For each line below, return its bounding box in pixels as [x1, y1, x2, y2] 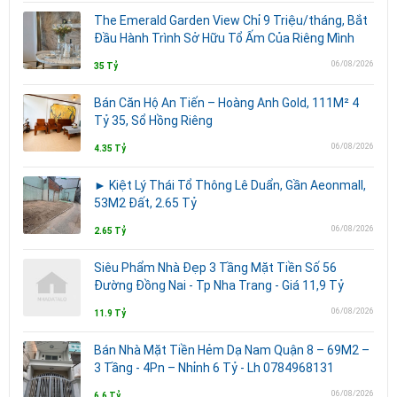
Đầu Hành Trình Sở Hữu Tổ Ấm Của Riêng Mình [94, 30, 354, 45]
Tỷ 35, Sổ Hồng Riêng [94, 113, 213, 128]
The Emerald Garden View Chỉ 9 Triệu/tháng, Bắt [94, 12, 368, 27]
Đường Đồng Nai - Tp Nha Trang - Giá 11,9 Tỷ [94, 277, 344, 292]
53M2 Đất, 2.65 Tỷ [94, 195, 197, 210]
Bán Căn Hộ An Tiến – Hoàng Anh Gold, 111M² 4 [94, 95, 359, 110]
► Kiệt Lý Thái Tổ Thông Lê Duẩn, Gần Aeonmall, [94, 177, 366, 192]
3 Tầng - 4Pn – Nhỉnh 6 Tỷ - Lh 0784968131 [94, 360, 334, 375]
